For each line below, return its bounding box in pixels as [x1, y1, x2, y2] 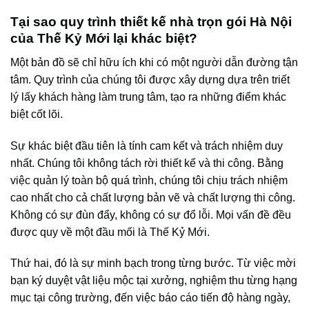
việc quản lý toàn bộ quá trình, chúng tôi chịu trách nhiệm [10, 174, 288, 186]
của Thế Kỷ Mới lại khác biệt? [10, 31, 197, 46]
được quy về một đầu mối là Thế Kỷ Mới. [10, 226, 210, 238]
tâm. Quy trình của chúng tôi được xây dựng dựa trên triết [10, 73, 290, 86]
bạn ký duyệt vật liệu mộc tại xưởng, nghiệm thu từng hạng [10, 275, 297, 287]
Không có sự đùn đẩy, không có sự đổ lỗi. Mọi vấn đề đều [10, 208, 291, 221]
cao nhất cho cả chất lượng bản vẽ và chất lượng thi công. [10, 191, 295, 203]
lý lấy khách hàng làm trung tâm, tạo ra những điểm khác [10, 90, 286, 103]
